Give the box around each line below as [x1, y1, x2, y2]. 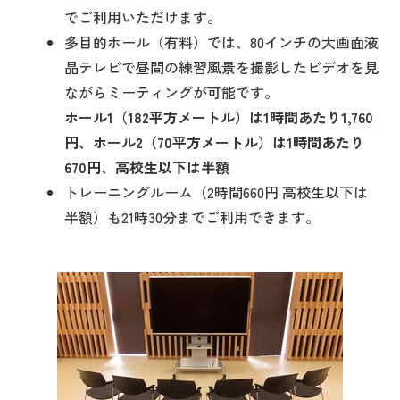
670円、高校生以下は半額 [64, 156, 230, 178]
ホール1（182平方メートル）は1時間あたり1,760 [64, 106, 374, 128]
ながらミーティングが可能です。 [64, 81, 279, 103]
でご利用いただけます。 [64, 6, 222, 28]
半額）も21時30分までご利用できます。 [64, 206, 321, 228]
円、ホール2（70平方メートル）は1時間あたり [64, 131, 365, 153]
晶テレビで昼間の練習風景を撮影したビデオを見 [64, 56, 379, 78]
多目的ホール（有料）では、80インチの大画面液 [64, 31, 379, 53]
